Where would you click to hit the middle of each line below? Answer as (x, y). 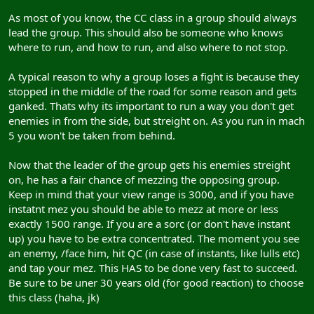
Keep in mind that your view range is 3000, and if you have (151, 194)
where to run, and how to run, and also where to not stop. (148, 47)
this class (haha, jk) (54, 297)
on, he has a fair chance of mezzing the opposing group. (144, 179)
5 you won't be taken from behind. (92, 135)
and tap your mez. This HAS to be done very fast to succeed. (153, 267)
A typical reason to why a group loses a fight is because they (154, 76)
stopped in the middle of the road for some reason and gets (152, 91)
